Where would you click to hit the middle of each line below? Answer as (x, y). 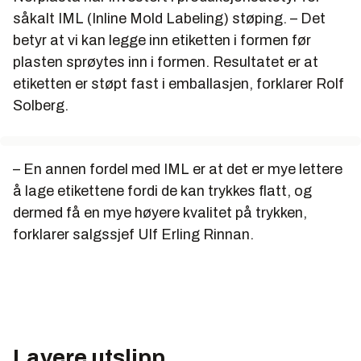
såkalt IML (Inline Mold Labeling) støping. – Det (169, 18)
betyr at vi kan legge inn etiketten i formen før (162, 40)
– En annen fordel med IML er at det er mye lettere (178, 169)
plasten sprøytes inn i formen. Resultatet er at (166, 62)
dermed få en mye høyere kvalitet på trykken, (160, 212)
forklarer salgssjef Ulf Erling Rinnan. (133, 234)
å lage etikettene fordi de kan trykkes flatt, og (162, 191)
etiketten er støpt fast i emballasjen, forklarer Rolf (178, 83)
